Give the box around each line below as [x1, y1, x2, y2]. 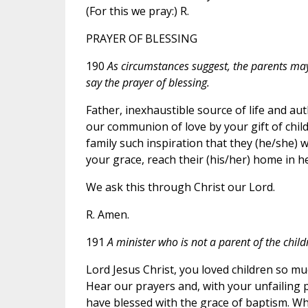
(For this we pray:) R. [85, 3, 189, 19]
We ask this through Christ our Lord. [85, 179, 275, 195]
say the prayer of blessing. [85, 74, 210, 90]
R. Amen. [85, 206, 129, 222]
